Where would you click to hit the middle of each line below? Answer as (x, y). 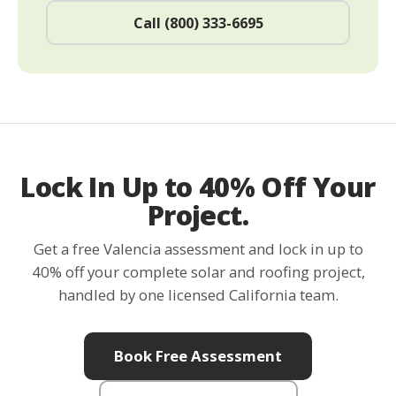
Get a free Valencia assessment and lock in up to (198, 249)
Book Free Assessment (198, 355)
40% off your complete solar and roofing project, (198, 272)
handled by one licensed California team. (198, 295)
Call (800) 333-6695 (198, 23)
